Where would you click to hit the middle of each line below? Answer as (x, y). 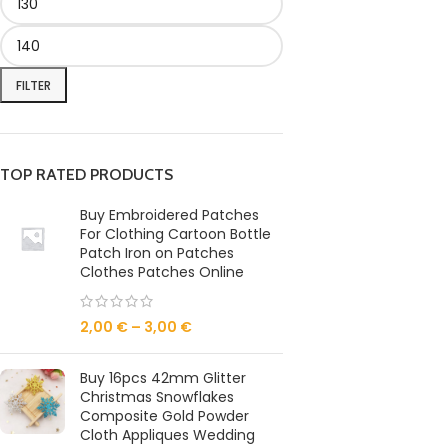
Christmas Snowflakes (157, 397)
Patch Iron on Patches (157, 253)
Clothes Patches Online (162, 272)
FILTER (33, 85)
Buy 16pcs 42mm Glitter (163, 378)
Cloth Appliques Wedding (167, 435)
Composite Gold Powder (164, 416)
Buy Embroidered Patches (169, 215)
